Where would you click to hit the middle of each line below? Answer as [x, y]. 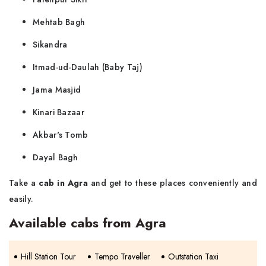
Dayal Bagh [55, 157]
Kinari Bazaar [58, 112]
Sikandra [50, 44]
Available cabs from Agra [88, 222]
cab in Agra [64, 183]
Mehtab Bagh [59, 22]
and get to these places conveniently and [174, 183]
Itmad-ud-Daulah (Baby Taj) [88, 67]
